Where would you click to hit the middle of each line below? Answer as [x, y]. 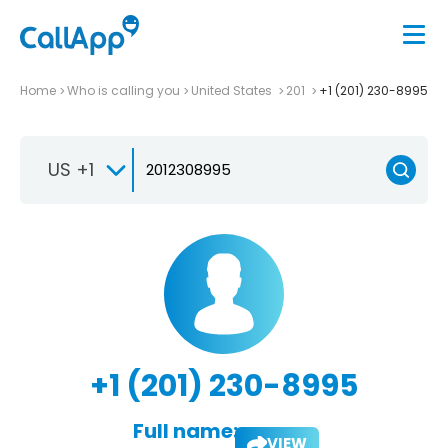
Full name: [185, 430]
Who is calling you [123, 90]
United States [233, 90]
